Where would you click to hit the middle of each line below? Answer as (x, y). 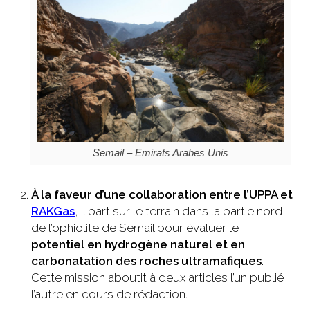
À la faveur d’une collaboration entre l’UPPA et (162, 194)
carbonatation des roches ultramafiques (146, 261)
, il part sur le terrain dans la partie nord (179, 211)
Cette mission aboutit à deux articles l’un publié (157, 277)
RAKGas (53, 211)
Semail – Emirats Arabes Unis (161, 152)
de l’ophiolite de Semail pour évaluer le (135, 227)
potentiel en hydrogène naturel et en (138, 244)
